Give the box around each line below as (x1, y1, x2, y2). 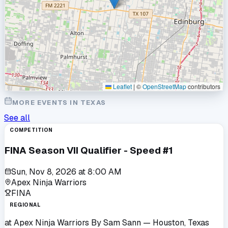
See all (4, 112, 30, 124)
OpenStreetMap (142, 81, 186, 91)
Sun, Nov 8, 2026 (11, 166, 76, 177)
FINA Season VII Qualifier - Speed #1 (5, 144, 173, 157)
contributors (186, 81, 220, 91)
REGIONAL (10, 201, 40, 208)
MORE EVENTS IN (12, 98, 80, 107)
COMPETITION (10, 127, 53, 134)
